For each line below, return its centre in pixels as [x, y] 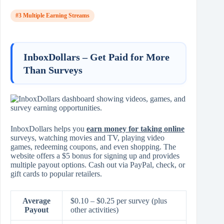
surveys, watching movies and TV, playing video [87, 138]
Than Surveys [53, 70]
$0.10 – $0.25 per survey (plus [119, 201]
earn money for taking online [135, 129]
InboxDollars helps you [48, 129]
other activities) [94, 210]
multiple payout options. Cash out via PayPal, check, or [98, 165]
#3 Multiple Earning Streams [52, 16]
